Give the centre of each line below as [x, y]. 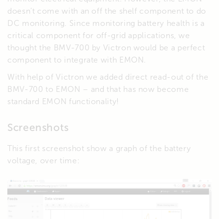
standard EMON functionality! [63, 101]
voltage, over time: [44, 160]
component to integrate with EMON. [77, 60]
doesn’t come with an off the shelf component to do [107, 11]
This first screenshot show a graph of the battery [99, 148]
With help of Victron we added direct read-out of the [108, 77]
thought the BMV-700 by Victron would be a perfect [106, 47]
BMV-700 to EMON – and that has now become [98, 89]
